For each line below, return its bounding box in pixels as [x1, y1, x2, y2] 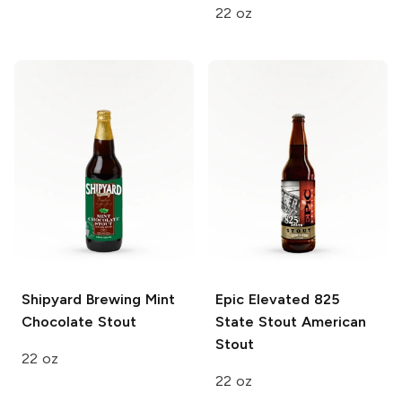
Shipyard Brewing [22, 290, 141, 308]
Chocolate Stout [22, 312, 136, 330]
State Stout [215, 312, 297, 330]
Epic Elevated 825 [215, 290, 339, 308]
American [296, 312, 366, 330]
